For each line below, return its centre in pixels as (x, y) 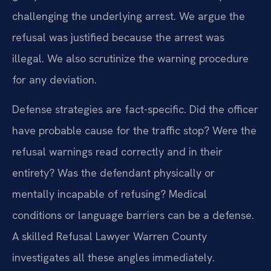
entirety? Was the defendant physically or (113, 173)
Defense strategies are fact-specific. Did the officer (135, 109)
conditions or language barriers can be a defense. (133, 215)
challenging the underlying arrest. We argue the (129, 16)
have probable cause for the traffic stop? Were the (134, 131)
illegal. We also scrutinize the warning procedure (130, 58)
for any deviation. (54, 79)
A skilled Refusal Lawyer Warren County (109, 237)
